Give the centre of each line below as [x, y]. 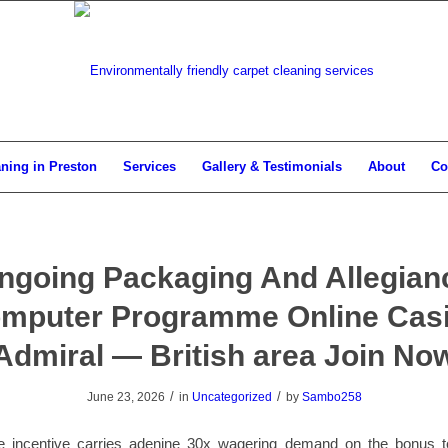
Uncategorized [231, 397]
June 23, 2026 [125, 397]
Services [149, 166]
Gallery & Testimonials [271, 166]
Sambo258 [331, 397]
